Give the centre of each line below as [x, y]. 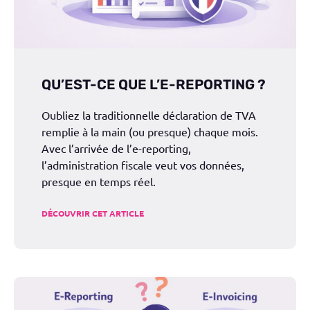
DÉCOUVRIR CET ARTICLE [93, 213]
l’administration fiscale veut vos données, [143, 165]
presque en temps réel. [99, 182]
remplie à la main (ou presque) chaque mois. [150, 132]
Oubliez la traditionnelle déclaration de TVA [149, 115]
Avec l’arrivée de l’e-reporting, [116, 148]
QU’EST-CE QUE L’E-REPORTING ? [154, 85]
